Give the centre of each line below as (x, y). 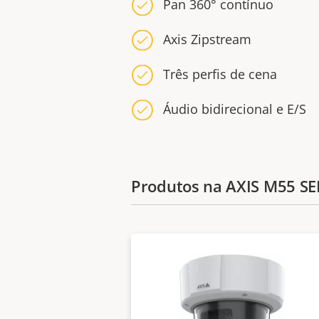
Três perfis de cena (220, 74)
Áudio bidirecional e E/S (235, 109)
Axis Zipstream (207, 39)
